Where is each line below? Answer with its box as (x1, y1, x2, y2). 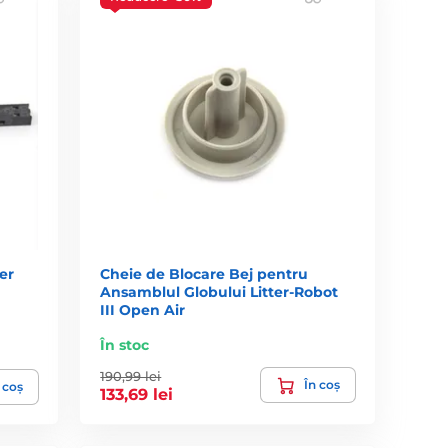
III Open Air (100, 300, 186, 319)
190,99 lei (100, 367, 162, 384)
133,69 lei (100, 384, 174, 404)
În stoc (100, 335, 150, 354)
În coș (303, 376, 340, 392)
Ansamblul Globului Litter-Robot (100, 282, 339, 301)
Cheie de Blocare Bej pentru (100, 264, 309, 283)
